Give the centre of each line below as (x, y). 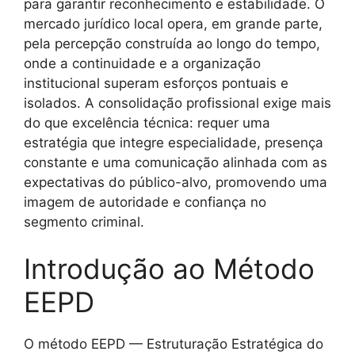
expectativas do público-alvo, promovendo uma (176, 182)
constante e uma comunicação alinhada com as (176, 162)
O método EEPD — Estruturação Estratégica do (174, 344)
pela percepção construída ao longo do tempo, (172, 43)
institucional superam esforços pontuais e (156, 83)
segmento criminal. (84, 221)
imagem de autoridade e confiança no (145, 202)
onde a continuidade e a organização (142, 63)
